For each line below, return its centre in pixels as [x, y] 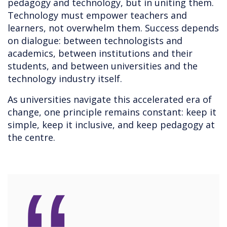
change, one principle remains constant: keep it [112, 112]
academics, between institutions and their [100, 53]
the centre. [31, 138]
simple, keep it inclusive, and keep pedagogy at [111, 125]
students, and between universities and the [103, 66]
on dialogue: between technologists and [95, 41]
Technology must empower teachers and [97, 15]
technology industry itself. [65, 79]
